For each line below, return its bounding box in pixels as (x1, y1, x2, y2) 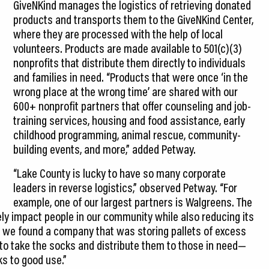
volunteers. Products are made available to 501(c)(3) (13, 40, 243, 56)
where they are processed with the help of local (13, 25, 223, 41)
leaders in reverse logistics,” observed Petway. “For (13, 179, 238, 195)
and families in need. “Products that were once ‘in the (13, 68, 249, 85)
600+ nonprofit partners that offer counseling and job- (13, 97, 252, 113)
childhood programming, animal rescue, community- (13, 126, 241, 142)
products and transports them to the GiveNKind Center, (13, 11, 254, 27)
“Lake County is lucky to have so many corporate (13, 165, 226, 181)
